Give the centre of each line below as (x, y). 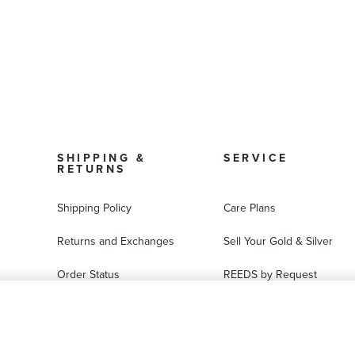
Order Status (88, 275)
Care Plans (250, 208)
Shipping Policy (94, 208)
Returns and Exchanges (116, 242)
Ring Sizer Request (271, 308)
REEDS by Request (270, 275)
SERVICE (256, 158)
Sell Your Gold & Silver (278, 242)
